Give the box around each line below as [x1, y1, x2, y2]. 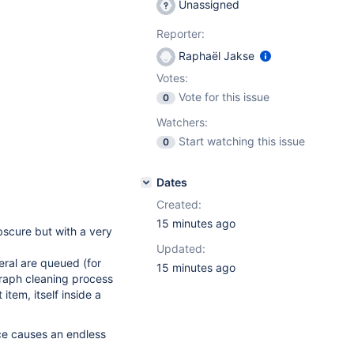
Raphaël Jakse [175, 49, 258, 62]
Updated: [156, 242, 205, 255]
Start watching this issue [179, 134, 305, 148]
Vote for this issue [179, 90, 269, 104]
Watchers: [156, 115, 208, 129]
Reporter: [156, 27, 205, 40]
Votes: [156, 71, 188, 85]
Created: [156, 198, 201, 211]
